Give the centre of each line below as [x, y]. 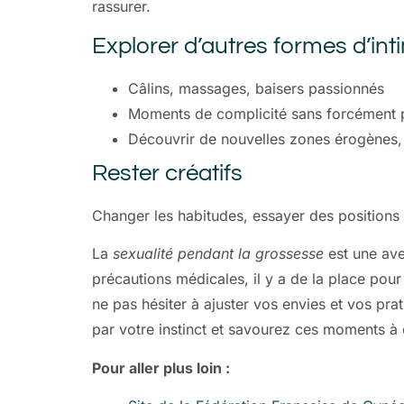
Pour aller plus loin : [161, 367]
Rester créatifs [167, 173]
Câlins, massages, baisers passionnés [256, 88]
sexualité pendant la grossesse [218, 254]
